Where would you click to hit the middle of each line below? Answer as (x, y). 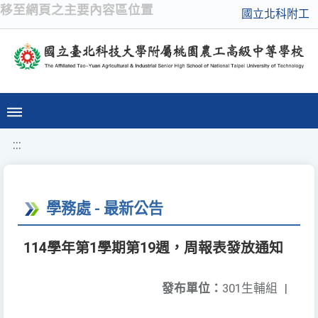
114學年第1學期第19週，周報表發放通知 (153, 248)
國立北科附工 (275, 14)
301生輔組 (250, 289)
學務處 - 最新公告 (105, 209)
